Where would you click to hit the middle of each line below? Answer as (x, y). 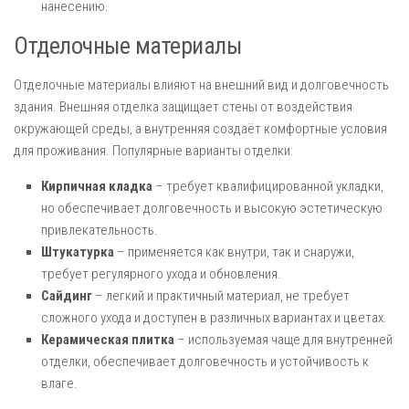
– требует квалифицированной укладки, (268, 186)
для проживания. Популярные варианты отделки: (153, 151)
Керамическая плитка (108, 340)
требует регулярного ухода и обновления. (161, 274)
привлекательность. (100, 230)
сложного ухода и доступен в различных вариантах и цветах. (214, 318)
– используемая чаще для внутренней (283, 340)
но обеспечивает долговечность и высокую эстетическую (212, 208)
